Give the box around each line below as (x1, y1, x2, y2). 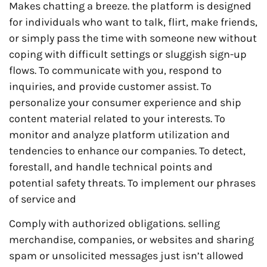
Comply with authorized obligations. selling (9, 217, 220, 231)
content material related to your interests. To (9, 111, 225, 125)
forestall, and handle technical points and (9, 160, 213, 173)
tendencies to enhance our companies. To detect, (9, 144, 246, 157)
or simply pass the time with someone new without (9, 31, 257, 45)
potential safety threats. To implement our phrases (9, 176, 256, 190)
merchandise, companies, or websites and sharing (9, 233, 254, 247)
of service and (9, 192, 76, 206)
